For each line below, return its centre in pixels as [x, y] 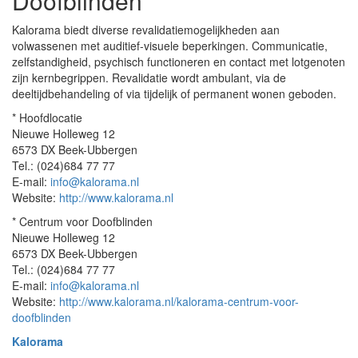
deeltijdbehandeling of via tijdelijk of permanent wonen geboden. [174, 93]
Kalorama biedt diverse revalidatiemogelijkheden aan [146, 30]
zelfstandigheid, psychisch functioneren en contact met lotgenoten [179, 62]
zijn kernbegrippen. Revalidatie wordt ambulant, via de [149, 78]
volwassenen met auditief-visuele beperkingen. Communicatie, [170, 46]
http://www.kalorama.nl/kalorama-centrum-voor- [179, 301]
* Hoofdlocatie [47, 117]
